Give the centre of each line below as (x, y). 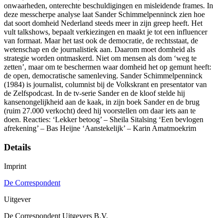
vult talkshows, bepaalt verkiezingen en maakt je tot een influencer (106, 32)
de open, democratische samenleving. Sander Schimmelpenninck (103, 76)
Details (17, 147)
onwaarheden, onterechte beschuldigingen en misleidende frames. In (109, 6)
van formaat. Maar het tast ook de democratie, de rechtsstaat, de (101, 41)
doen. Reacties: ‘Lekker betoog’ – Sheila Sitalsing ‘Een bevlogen (104, 120)
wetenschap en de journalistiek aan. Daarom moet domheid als (100, 50)
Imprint (15, 166)
